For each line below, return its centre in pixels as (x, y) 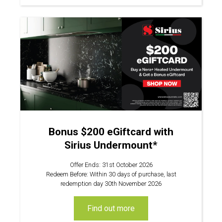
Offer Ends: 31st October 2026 (111, 165)
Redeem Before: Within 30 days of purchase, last (111, 174)
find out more (113, 208)
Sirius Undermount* (111, 145)
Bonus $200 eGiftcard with (111, 132)
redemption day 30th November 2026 (111, 183)
